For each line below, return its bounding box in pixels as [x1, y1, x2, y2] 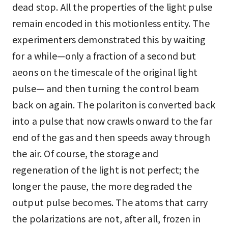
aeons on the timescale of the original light [12, 65, 198, 78]
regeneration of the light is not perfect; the [12, 163, 199, 176]
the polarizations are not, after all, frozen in [12, 212, 201, 225]
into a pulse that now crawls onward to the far [12, 114, 212, 127]
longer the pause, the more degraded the [12, 179, 192, 192]
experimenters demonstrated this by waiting [12, 33, 206, 46]
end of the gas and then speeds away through [12, 130, 211, 144]
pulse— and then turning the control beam [12, 81, 199, 95]
